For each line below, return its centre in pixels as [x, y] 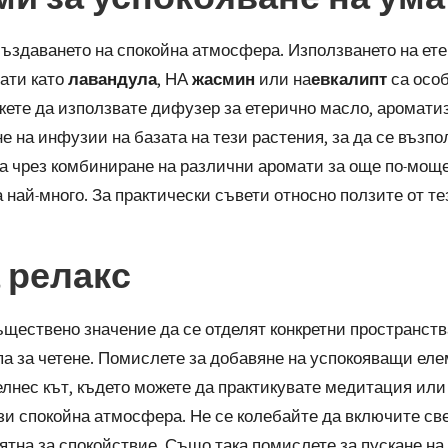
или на [283, 78]
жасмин [223, 78]
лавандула [112, 78]
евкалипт [349, 78]
